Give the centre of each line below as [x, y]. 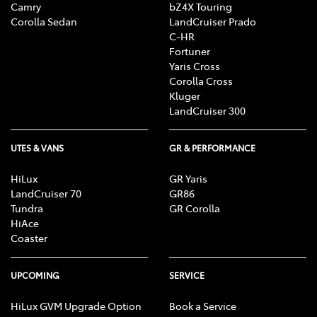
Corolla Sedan [44, 22]
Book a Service [203, 306]
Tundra [27, 208]
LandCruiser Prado [213, 22]
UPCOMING [35, 276]
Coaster [29, 238]
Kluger [185, 96]
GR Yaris [188, 179]
